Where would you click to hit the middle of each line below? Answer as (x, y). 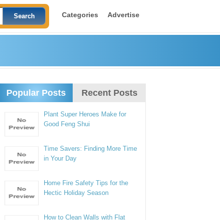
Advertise (123, 15)
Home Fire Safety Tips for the (86, 183)
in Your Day (60, 158)
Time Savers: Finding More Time (91, 149)
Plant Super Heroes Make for (85, 114)
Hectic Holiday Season (76, 193)
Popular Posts (36, 93)
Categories (80, 15)
